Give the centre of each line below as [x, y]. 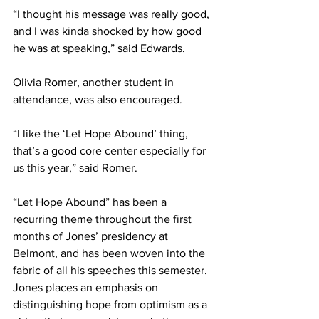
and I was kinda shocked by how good [109, 31]
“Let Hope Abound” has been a [91, 202]
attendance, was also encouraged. [99, 99]
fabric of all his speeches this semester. [111, 270]
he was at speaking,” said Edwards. [100, 48]
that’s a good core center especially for [111, 151]
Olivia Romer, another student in [95, 82]
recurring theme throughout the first [104, 219]
